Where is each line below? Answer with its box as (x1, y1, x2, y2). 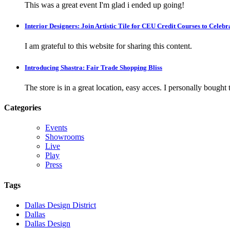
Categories (4, 103, 41, 112)
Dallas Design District (25, 200, 96, 209)
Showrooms (45, 132, 84, 142)
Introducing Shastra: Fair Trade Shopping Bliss (25, 63, 162, 71)
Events (45, 123, 67, 132)
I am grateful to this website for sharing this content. (25, 42, 192, 51)
